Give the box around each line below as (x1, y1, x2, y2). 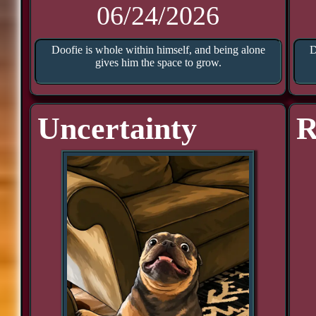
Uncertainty (37, 111, 197, 146)
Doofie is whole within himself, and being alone (51, 44, 265, 56)
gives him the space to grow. (95, 56, 221, 68)
